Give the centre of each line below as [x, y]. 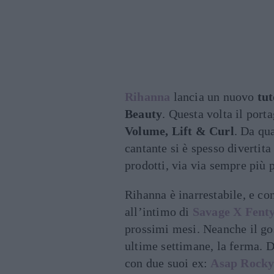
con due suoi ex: [168, 263]
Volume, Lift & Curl [180, 131]
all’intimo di [159, 212]
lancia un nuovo [214, 97]
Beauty [144, 114]
